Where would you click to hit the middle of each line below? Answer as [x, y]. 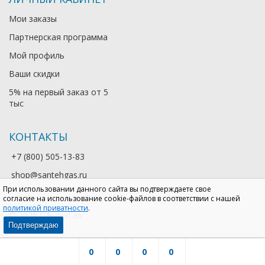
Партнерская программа [58, 37]
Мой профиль [37, 56]
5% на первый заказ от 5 [59, 92]
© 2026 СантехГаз [45, 215]
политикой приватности [46, 208]
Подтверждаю [33, 225]
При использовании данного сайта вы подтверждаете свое [107, 189]
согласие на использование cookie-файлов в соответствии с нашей [122, 198]
